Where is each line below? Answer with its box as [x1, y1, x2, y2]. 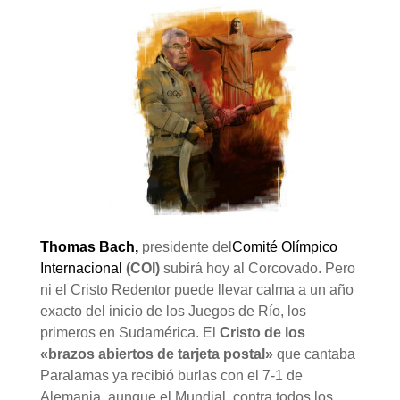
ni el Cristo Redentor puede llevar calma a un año [39, 281, 354, 297]
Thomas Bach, [39, 238, 142, 254]
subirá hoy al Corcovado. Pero [159, 260, 355, 276]
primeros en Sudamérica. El [39, 324, 220, 340]
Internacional [39, 260, 126, 276]
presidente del [141, 238, 232, 254]
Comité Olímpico [231, 238, 337, 254]
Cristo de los [219, 324, 305, 340]
